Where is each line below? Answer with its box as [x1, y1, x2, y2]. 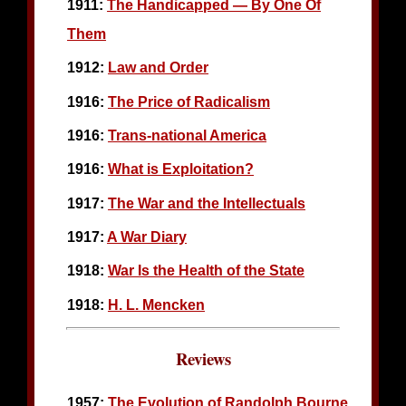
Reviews [175, 346, 231, 372]
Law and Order [108, 60, 209, 76]
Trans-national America [108, 127, 267, 143]
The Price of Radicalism [108, 93, 271, 110]
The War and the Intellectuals [108, 195, 306, 211]
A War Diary [107, 228, 188, 245]
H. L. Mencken [108, 296, 206, 313]
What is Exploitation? [108, 161, 255, 178]
